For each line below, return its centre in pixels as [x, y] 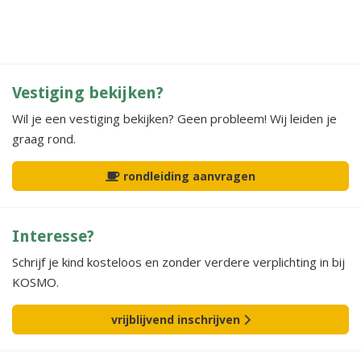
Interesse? [53, 236]
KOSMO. [35, 282]
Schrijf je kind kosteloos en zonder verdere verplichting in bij [178, 262]
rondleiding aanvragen [188, 176]
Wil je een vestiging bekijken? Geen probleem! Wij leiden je [174, 118]
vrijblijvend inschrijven [177, 320]
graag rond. [44, 139]
